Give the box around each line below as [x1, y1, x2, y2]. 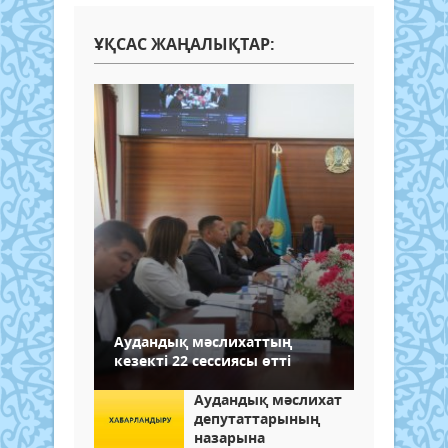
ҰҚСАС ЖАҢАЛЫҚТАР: [94, 32, 275, 55]
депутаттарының [194, 408, 320, 428]
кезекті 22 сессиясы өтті [114, 350, 291, 370]
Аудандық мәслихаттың [114, 331, 292, 351]
